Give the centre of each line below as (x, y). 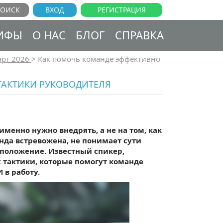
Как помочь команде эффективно (99, 59)
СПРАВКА (139, 35)
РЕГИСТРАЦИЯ (121, 10)
